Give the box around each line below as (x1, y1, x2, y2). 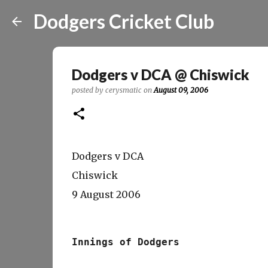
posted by (71, 86, 105, 95)
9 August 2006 (71, 188, 141, 200)
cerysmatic (105, 86, 142, 95)
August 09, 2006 (153, 86, 208, 95)
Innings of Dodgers (71, 236, 179, 248)
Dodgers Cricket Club (33, 10, 214, 33)
